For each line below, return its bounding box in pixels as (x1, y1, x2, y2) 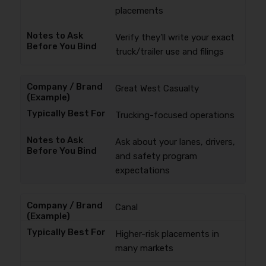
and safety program (115, 151, 197, 161)
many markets (115, 243, 173, 254)
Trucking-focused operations (115, 110, 235, 121)
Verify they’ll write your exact (115, 32, 235, 43)
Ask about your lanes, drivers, (115, 137, 235, 147)
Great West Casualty (115, 83, 199, 94)
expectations (115, 165, 170, 176)
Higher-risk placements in (115, 229, 219, 239)
